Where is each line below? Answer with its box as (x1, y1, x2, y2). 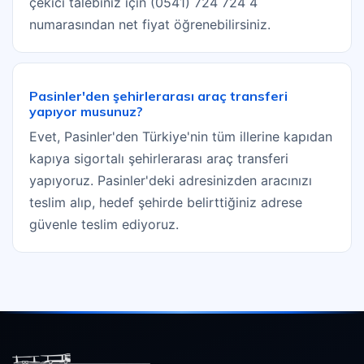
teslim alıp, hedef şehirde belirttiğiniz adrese (29, 194, 302, 211)
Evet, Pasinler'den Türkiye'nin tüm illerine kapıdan (29, 128, 332, 145)
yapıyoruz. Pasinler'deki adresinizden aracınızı (29, 172, 312, 189)
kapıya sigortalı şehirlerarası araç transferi (29, 150, 288, 167)
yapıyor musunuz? (29, 103, 143, 120)
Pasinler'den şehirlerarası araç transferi (29, 88, 288, 105)
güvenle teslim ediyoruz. (29, 216, 179, 233)
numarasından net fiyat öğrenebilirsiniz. (29, 16, 271, 33)
